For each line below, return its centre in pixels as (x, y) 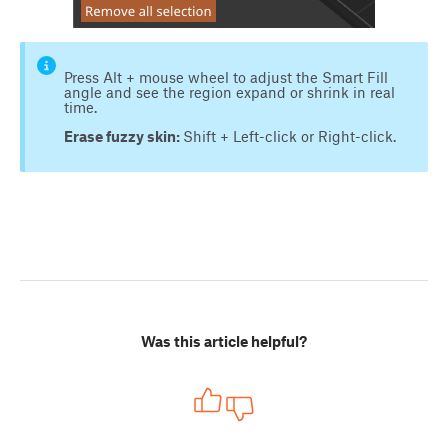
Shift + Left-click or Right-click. (289, 136)
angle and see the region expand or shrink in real (229, 92)
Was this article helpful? (224, 341)
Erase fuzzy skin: (123, 136)
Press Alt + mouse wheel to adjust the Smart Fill (225, 77)
